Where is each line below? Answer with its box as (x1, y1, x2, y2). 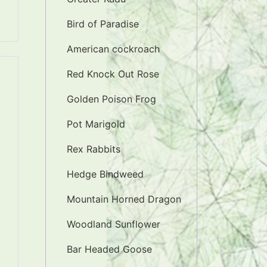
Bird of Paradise (67, 18, 139, 30)
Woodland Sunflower (67, 218, 160, 230)
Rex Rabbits (67, 143, 120, 155)
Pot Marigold (67, 118, 125, 130)
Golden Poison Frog (67, 93, 156, 105)
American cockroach (67, 43, 160, 55)
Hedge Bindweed (67, 168, 144, 180)
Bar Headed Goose (67, 243, 152, 255)
